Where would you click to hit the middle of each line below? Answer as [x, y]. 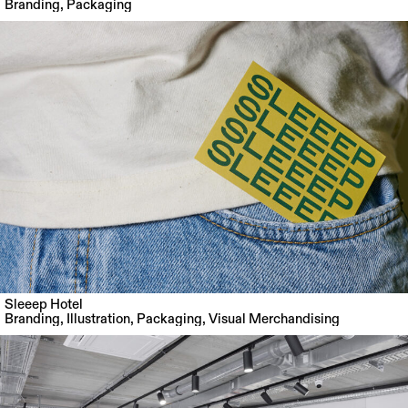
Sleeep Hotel [44, 305]
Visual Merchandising [274, 320]
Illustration [98, 320]
